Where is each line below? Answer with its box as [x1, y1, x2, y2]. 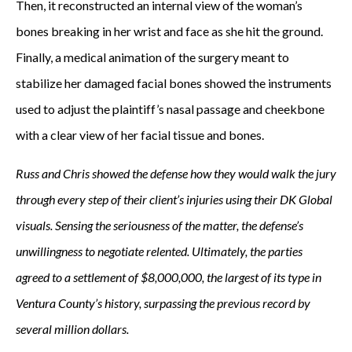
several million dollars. [16, 321, 129, 336]
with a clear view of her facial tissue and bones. [16, 127, 264, 142]
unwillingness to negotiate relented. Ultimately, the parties [16, 244, 302, 258]
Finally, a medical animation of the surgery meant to [16, 49, 289, 64]
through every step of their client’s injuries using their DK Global [16, 192, 332, 207]
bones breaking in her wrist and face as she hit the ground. [16, 24, 323, 38]
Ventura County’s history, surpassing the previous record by [16, 295, 310, 310]
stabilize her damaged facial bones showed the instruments [16, 75, 332, 90]
